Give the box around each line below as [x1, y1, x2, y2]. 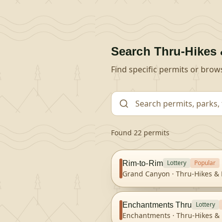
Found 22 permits [111, 128, 169, 137]
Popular [194, 159, 216, 167]
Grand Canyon [122, 169, 170, 178]
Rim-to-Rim [122, 159, 163, 167]
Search [111, 45, 154, 58]
